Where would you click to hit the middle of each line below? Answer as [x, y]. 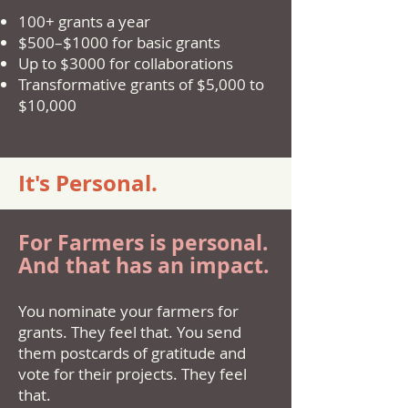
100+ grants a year [84, 21]
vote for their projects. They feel [133, 374]
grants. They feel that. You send [130, 332]
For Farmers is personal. [143, 242]
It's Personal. [88, 183]
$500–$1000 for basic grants [119, 42]
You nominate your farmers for [128, 311]
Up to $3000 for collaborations [126, 63]
